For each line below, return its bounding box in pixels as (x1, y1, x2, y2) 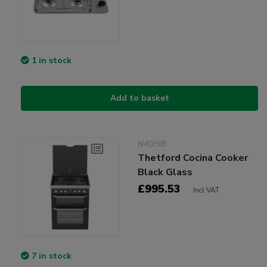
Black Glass (138, 166, 193, 179)
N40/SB (138, 138, 167, 150)
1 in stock (32, 55, 72, 67)
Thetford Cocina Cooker (138, 151, 249, 165)
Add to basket (110, 92, 169, 104)
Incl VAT (193, 185, 220, 195)
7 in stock (32, 250, 72, 262)
